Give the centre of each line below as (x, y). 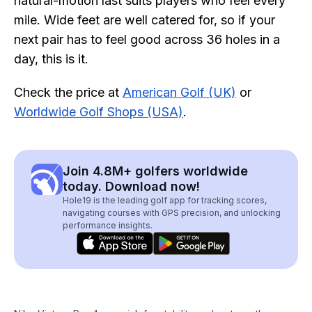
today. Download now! (131, 186)
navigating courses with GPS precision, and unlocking (172, 213)
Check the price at (68, 92)
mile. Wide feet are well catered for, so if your (145, 20)
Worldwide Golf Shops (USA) (99, 112)
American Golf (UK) (179, 92)
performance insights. (108, 225)
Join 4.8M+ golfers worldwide (155, 171)
